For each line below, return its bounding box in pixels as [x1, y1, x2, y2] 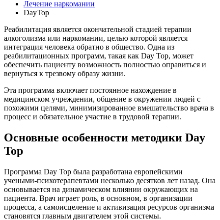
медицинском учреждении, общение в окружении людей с [4, 94, 200, 103]
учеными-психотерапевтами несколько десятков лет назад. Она [4, 176, 216, 185]
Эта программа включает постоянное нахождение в [4, 85, 177, 94]
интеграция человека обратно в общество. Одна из [4, 42, 174, 51]
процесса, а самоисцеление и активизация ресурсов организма [4, 202, 214, 211]
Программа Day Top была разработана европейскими [4, 167, 183, 176]
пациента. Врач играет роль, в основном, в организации [4, 193, 192, 202]
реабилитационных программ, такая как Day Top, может [4, 51, 193, 60]
